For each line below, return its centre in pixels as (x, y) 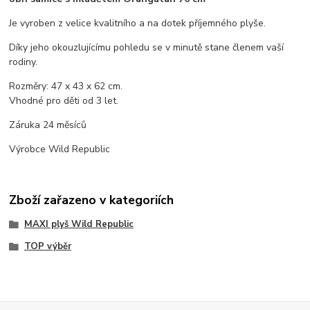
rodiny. (24, 62)
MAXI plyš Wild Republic (79, 225)
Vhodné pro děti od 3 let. (64, 100)
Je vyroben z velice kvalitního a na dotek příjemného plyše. (138, 23)
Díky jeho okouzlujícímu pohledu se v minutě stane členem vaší (147, 47)
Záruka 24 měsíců (48, 125)
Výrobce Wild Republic (60, 149)
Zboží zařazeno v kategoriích (92, 200)
